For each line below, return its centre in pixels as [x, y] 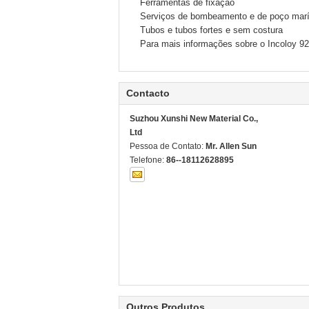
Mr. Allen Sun [231, 146]
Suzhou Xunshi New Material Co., [194, 119]
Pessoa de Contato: [168, 146]
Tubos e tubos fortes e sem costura [211, 30]
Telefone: [148, 160]
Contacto [148, 93]
